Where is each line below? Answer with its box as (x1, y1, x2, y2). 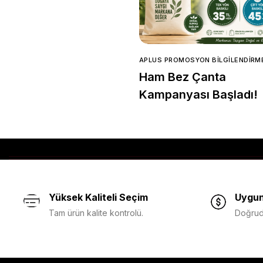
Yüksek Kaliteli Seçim (49, 191, 148, 203)
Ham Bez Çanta (139, 69, 226, 84)
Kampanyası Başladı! (139, 87, 258, 102)
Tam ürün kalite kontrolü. (49, 207, 143, 218)
